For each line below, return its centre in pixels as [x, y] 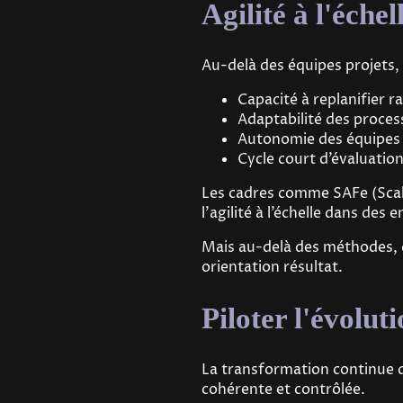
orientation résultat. [272, 268]
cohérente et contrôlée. [285, 389]
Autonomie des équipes [319, 140]
